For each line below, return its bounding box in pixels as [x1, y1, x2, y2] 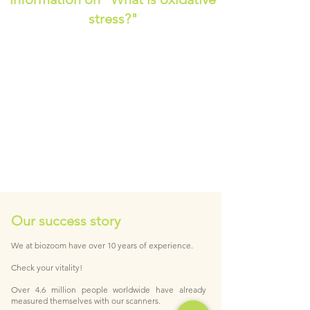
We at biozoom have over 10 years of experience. [11, 240, 193, 250]
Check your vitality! [11, 262, 82, 273]
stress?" [88, 10, 138, 27]
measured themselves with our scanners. [11, 295, 161, 306]
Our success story [11, 212, 120, 229]
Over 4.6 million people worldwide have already [11, 284, 206, 295]
